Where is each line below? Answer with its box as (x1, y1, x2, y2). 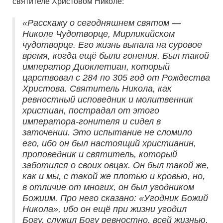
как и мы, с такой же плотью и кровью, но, (22, 171, 205, 182)
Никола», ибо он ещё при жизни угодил (22, 204, 187, 215)
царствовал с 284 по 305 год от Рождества (22, 73, 210, 83)
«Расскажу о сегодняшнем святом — (22, 18, 181, 28)
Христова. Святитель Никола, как (22, 84, 172, 94)
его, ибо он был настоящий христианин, (22, 138, 196, 149)
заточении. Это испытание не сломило (22, 127, 192, 138)
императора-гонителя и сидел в (22, 116, 161, 127)
